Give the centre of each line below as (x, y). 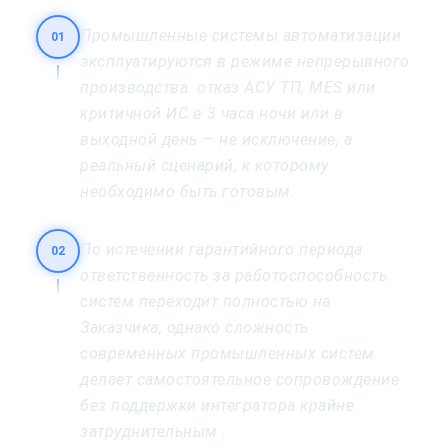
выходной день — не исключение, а (216, 139)
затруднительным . (153, 431)
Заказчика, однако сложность (194, 327)
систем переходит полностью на (205, 301)
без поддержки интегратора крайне (217, 405)
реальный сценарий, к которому (204, 165)
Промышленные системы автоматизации (240, 35)
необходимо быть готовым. (187, 191)
